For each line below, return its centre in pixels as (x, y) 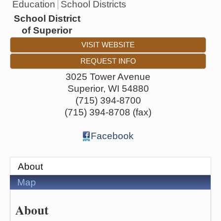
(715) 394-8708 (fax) (108, 112)
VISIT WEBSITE (108, 44)
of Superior (47, 30)
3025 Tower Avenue (108, 76)
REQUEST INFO (108, 61)
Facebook (112, 136)
